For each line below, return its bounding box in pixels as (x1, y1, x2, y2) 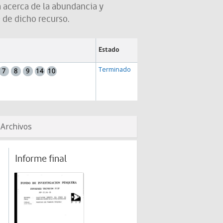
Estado (98, 46, 119, 54)
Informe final (15, 154, 67, 164)
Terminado (98, 65, 131, 74)
